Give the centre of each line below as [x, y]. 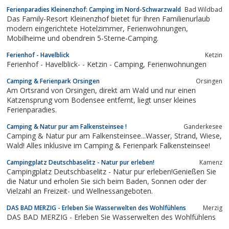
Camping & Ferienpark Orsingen [53, 81]
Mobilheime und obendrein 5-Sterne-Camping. [83, 38]
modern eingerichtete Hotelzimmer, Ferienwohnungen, [67, 28]
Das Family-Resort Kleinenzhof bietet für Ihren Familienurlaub [108, 18]
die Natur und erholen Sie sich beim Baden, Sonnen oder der [79, 181]
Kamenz [211, 162]
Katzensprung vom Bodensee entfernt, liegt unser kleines [72, 100]
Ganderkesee [203, 126]
